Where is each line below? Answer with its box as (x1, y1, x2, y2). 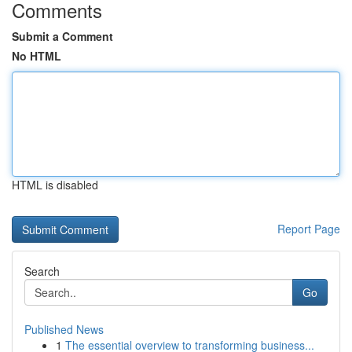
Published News (24, 321, 104, 337)
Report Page (277, 221, 340, 236)
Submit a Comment (12, 28, 113, 44)
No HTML (12, 48, 61, 64)
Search (24, 263, 60, 279)
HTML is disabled (12, 177, 98, 192)
